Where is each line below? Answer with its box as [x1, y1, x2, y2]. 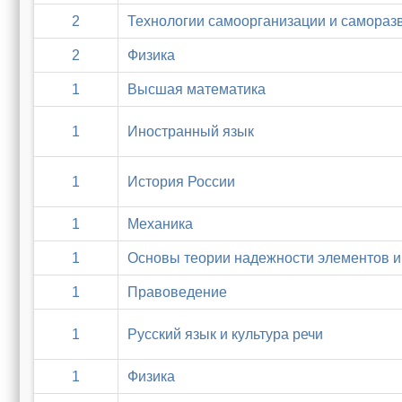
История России [127, 174, 235, 189]
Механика [127, 216, 193, 232]
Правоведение [127, 284, 227, 300]
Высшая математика [127, 82, 266, 97]
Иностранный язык [127, 124, 254, 139]
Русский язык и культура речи [127, 327, 323, 342]
